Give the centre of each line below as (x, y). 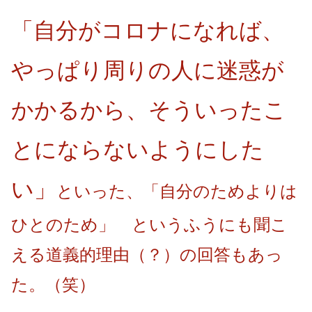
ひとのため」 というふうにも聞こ (149, 224)
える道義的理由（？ (87, 254)
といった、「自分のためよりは (177, 191)
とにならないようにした (138, 149)
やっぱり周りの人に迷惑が (148, 70)
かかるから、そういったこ (149, 110)
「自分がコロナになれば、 (148, 30)
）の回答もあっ (223, 254)
